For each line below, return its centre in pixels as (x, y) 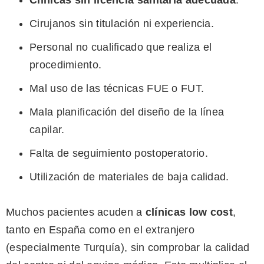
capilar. (47, 130)
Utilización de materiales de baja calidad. (129, 177)
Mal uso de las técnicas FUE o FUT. (117, 89)
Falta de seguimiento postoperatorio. (119, 154)
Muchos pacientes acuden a (76, 212)
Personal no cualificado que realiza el (121, 47)
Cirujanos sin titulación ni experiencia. (122, 24)
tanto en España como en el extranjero (100, 230)
